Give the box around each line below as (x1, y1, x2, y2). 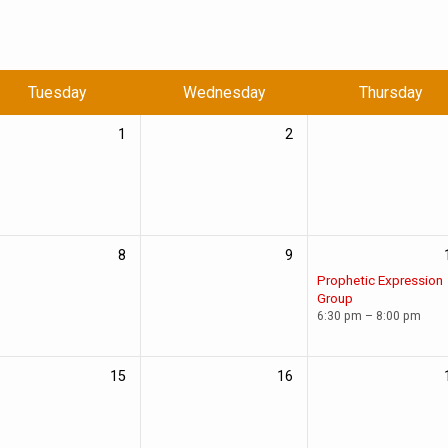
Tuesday (27, 82, 86, 102)
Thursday (359, 82, 422, 102)
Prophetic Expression (316, 272, 443, 289)
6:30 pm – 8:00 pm (316, 308, 421, 323)
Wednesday (182, 82, 265, 102)
